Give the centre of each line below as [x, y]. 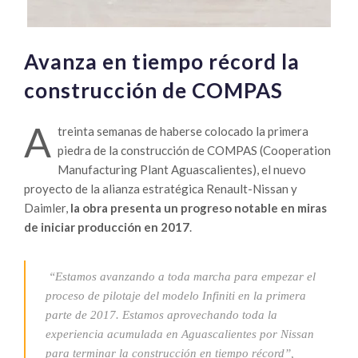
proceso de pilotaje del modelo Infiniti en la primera [176, 296]
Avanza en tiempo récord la [162, 62]
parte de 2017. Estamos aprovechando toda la [161, 315]
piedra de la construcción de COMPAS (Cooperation [194, 150]
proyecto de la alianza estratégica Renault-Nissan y [161, 189]
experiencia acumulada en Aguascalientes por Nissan [180, 334]
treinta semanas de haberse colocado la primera [183, 131]
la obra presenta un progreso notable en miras [199, 208]
